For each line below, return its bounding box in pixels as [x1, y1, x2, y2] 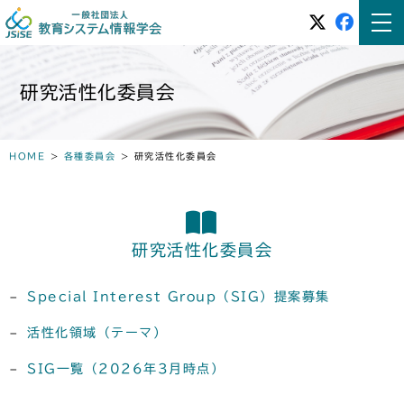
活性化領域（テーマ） [27, 326, 167, 339]
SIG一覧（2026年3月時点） [27, 362, 225, 375]
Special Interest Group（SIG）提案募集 [27, 289, 330, 303]
